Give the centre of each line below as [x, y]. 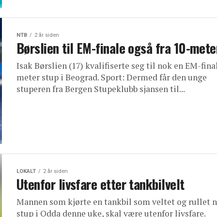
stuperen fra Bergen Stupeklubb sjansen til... [101, 89]
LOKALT [26, 171]
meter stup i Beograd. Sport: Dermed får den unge [112, 77]
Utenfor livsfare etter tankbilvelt [101, 184]
